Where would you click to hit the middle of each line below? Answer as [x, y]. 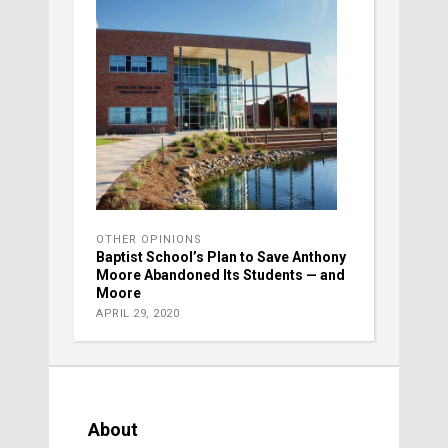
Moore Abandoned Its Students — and [220, 274]
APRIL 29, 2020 [137, 313]
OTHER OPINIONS [149, 239]
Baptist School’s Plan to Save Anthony [221, 256]
